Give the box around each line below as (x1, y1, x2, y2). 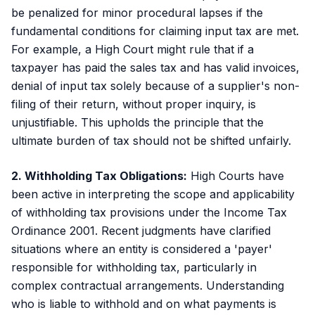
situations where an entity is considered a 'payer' (11, 242, 272, 256)
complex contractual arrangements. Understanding (11, 278, 284, 292)
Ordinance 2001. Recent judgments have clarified (11, 224, 271, 238)
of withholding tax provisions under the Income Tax (11, 205, 287, 219)
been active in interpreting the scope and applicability (11, 187, 295, 201)
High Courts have (187, 169, 284, 183)
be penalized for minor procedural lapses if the (11, 6, 263, 20)
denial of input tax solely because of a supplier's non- (11, 79, 300, 93)
